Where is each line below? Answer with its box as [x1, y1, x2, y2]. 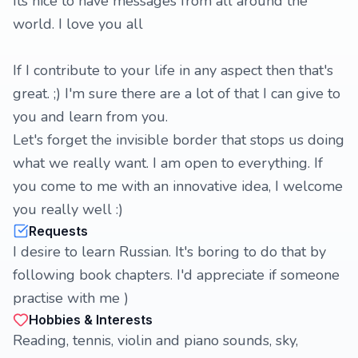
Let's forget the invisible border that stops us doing [13, 130, 344, 149]
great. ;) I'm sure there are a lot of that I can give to [13, 84, 340, 103]
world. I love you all [13, 14, 143, 34]
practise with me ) [13, 288, 129, 308]
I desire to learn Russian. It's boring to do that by [13, 242, 326, 261]
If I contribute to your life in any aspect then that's [13, 61, 333, 80]
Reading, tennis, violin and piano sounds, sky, [13, 331, 298, 350]
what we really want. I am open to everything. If [13, 153, 323, 173]
